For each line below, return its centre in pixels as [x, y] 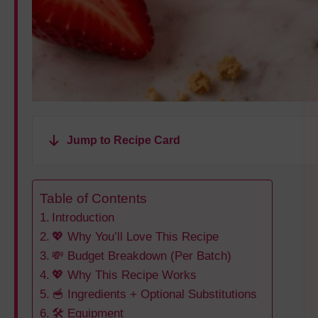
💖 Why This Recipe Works [125, 275]
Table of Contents [93, 198]
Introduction [83, 218]
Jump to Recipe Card [124, 141]
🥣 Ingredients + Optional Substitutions [155, 295]
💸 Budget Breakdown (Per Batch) [142, 256]
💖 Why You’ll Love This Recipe [136, 237]
